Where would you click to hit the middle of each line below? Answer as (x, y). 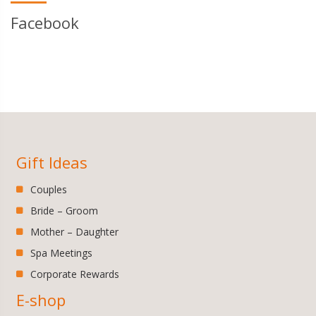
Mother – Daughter (75, 231)
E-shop (41, 299)
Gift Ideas (52, 162)
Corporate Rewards (75, 274)
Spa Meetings (62, 253)
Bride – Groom (65, 210)
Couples (49, 189)
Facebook (45, 22)
